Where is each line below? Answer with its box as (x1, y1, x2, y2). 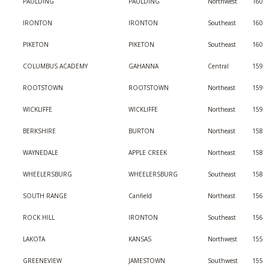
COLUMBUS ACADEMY (23, 62, 88, 70)
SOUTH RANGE (23, 192, 67, 200)
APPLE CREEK (128, 148, 167, 157)
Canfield (128, 192, 152, 200)
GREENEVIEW (23, 256, 62, 265)
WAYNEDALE (23, 148, 58, 157)
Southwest (208, 256, 238, 265)
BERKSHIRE (23, 127, 56, 135)
